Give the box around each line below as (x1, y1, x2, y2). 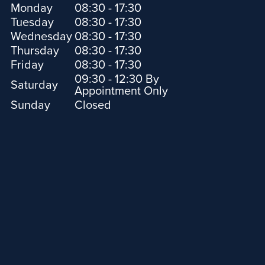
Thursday (10, 43, 59, 58)
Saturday (10, 77, 58, 92)
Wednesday (10, 29, 72, 44)
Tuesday (10, 15, 54, 30)
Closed (74, 98, 111, 112)
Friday (10, 57, 44, 72)
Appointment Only (74, 83, 168, 98)
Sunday (10, 98, 50, 112)
